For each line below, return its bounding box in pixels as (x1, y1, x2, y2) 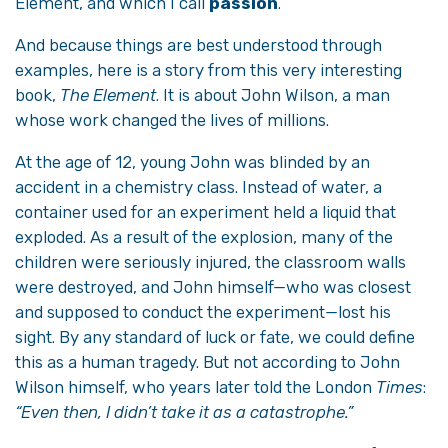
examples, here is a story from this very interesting (15, 60, 402, 80)
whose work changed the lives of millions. (15, 110, 329, 130)
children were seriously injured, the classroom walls (15, 252, 406, 272)
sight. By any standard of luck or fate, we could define (15, 327, 415, 347)
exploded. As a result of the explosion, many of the (15, 227, 393, 247)
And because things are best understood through (15, 35, 382, 55)
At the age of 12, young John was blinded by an (15, 152, 370, 172)
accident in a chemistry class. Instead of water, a (15, 177, 382, 197)
